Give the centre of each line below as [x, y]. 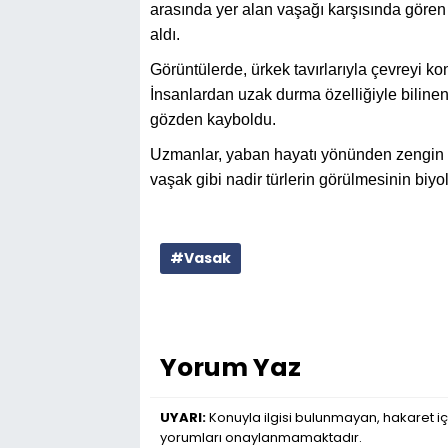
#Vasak [200, 257]
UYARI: [183, 417]
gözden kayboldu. [213, 119]
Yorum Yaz [230, 367]
